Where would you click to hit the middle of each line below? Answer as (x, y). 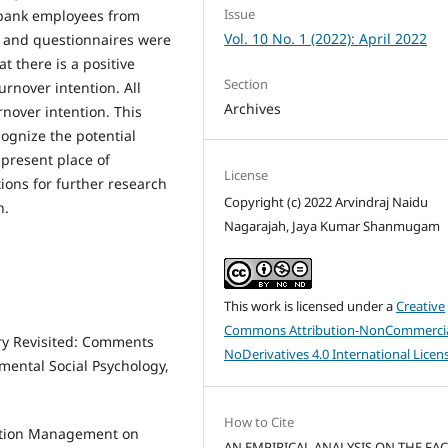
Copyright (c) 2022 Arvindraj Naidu (326, 202)
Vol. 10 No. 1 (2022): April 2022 (326, 38)
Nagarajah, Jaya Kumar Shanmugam (332, 226)
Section (246, 84)
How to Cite (259, 422)
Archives (253, 108)
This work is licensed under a (310, 306)
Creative (421, 306)
